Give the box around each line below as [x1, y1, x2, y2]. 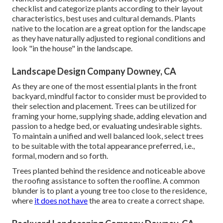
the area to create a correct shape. [88, 195, 204, 205]
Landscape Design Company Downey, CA [12, 65, 176, 77]
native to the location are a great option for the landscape [12, 23, 206, 33]
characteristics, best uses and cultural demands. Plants [12, 13, 196, 23]
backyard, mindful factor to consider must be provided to [12, 91, 207, 101]
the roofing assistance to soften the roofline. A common [12, 175, 200, 185]
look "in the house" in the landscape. [12, 43, 132, 53]
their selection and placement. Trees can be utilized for [12, 101, 197, 111]
